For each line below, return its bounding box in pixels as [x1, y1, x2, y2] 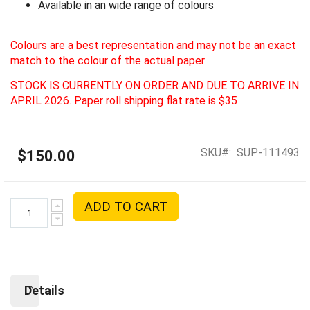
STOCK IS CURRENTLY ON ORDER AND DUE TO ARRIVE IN [10, 79, 299, 93]
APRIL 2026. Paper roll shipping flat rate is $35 [10, 94, 237, 108]
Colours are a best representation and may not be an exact [10, 38, 296, 52]
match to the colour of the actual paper [10, 53, 205, 67]
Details [24, 282, 64, 298]
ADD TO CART [84, 199, 168, 214]
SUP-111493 [237, 145, 300, 159]
